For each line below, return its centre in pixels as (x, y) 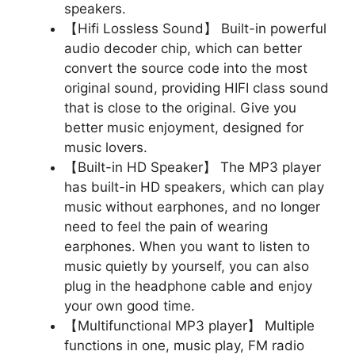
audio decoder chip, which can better (183, 48)
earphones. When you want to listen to (187, 246)
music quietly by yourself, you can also (187, 266)
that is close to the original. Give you (180, 107)
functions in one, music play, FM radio (184, 345)
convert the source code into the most (186, 68)
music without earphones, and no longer (192, 206)
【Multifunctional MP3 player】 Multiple (189, 325)
